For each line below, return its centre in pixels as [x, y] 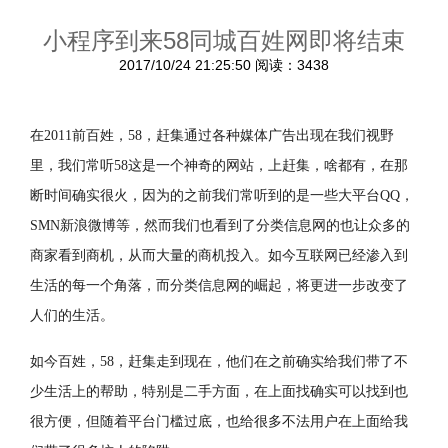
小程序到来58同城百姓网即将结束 [224, 40]
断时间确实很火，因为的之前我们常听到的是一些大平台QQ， [222, 195]
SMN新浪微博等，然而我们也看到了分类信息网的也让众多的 [220, 225]
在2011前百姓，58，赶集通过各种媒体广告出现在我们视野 [212, 135]
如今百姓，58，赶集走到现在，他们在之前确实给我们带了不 [219, 361]
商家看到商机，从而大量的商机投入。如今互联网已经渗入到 [219, 255]
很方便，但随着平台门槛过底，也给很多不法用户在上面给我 [219, 421]
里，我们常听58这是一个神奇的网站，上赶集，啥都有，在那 [219, 165]
